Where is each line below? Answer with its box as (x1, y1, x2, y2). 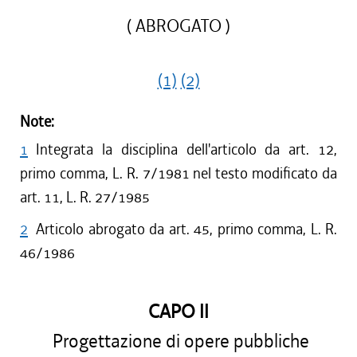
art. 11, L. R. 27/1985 (20, 187, 150, 207)
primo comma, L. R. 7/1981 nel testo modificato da (20, 163, 337, 183)
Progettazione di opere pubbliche (48, 329, 309, 354)
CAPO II (148, 300, 209, 324)
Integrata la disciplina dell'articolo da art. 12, (36, 139, 337, 159)
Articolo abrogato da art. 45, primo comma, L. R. (36, 219, 337, 239)
